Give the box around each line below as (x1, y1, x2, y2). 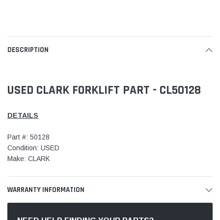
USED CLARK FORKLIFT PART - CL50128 (7, 82, 204, 98)
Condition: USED (7, 143, 59, 152)
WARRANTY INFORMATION (7, 185, 84, 194)
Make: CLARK (7, 154, 50, 163)
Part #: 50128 (7, 133, 50, 141)
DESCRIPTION (7, 45, 49, 55)
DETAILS (7, 111, 38, 119)
